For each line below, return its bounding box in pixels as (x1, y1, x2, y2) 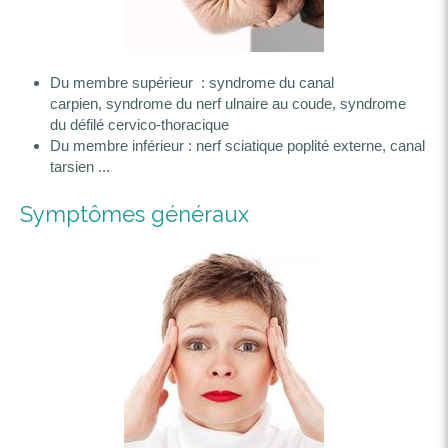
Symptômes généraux (20, 201, 249, 227)
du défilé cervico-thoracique (50, 116, 233, 133)
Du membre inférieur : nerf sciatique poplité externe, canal (50, 137, 425, 154)
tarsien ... (50, 158, 110, 175)
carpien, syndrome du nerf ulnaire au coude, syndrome (50, 95, 406, 112)
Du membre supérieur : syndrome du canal (50, 74, 334, 91)
